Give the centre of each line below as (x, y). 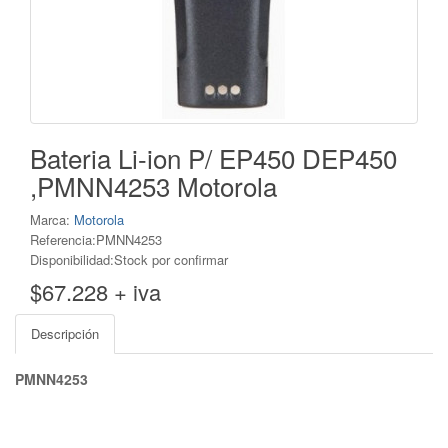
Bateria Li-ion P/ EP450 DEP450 (213, 157)
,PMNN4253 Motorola (153, 185)
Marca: (52, 219)
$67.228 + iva (95, 291)
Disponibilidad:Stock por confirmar (129, 259)
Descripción (65, 333)
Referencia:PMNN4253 (96, 239)
